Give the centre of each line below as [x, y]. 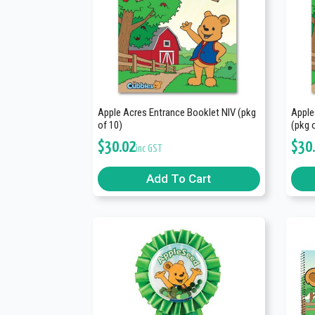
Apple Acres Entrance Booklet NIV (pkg [177, 113]
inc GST [149, 149]
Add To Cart [179, 179]
